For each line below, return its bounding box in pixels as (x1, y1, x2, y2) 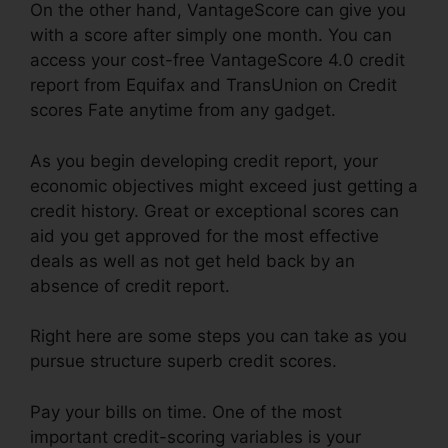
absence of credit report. (30, 275, 230, 296)
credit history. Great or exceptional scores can (30, 200, 399, 221)
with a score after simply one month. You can (30, 25, 392, 46)
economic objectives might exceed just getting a (30, 175, 418, 196)
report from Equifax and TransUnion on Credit (30, 75, 397, 96)
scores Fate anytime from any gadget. (30, 100, 336, 121)
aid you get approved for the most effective (30, 225, 379, 246)
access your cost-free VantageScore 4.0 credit (30, 50, 405, 71)
